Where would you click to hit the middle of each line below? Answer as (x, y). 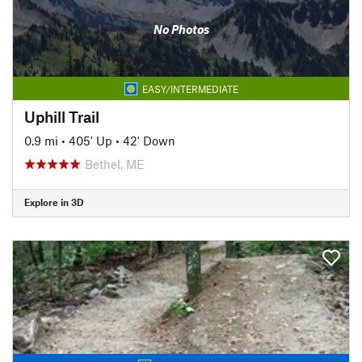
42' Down (149, 140)
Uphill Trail (62, 116)
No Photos (181, 29)
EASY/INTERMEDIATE (190, 88)
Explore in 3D (54, 202)
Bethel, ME (114, 164)
